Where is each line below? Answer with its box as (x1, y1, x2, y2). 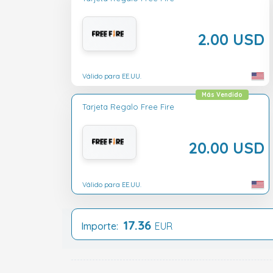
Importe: (81, 220, 123, 233)
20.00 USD (188, 137, 264, 157)
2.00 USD (197, 29, 264, 49)
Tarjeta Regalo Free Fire (82, 101, 174, 112)
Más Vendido (202, 90, 243, 99)
